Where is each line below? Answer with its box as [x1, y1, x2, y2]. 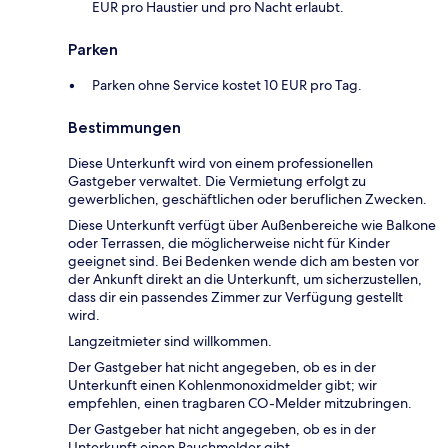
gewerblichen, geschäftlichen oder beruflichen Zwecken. [68, 190, 427, 209]
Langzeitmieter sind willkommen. [68, 332, 272, 351]
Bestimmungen [68, 118, 181, 138]
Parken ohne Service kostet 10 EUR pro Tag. [92, 76, 362, 95]
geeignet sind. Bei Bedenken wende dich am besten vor [68, 252, 419, 271]
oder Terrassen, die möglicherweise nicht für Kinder [68, 234, 390, 253]
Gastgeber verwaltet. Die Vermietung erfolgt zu [68, 172, 366, 191]
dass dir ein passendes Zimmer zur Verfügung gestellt [68, 288, 403, 307]
